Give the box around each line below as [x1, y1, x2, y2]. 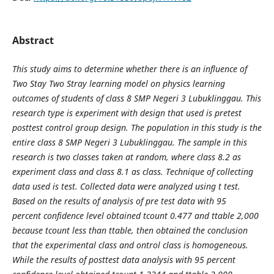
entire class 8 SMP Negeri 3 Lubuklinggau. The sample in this [12, 136, 247, 148]
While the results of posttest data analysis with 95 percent [12, 254, 235, 265]
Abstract [12, 33, 54, 47]
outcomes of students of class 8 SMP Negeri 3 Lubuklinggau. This [12, 92, 261, 104]
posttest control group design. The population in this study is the [12, 122, 262, 133]
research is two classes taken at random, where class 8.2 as [12, 151, 241, 163]
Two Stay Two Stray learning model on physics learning [12, 78, 225, 89]
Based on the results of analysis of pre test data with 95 [12, 195, 226, 207]
